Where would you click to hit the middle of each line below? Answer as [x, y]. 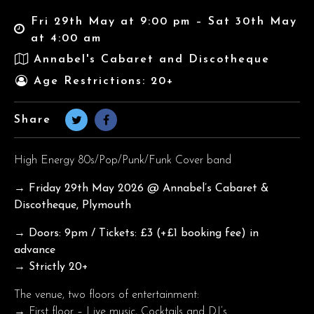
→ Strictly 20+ [51, 267]
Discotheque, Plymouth [73, 205]
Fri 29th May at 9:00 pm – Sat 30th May [164, 21]
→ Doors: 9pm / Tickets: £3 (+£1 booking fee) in [136, 233]
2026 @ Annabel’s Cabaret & [191, 188]
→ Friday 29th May [64, 188]
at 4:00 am [66, 38]
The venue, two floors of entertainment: [107, 295]
